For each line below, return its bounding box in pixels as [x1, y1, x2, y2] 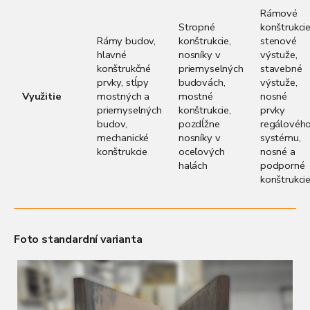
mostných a [97, 89, 150, 104]
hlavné [97, 48, 127, 62]
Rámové [260, 6, 298, 21]
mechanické [97, 131, 149, 145]
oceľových [179, 145, 225, 159]
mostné [179, 89, 213, 104]
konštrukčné [97, 62, 152, 76]
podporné [260, 158, 305, 173]
